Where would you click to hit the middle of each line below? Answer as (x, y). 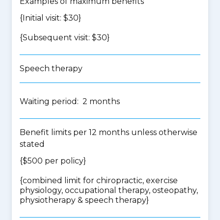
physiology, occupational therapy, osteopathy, (109, 190)
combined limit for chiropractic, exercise (100, 180)
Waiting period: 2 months (70, 101)
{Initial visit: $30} (50, 18)
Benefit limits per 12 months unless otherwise (109, 132)
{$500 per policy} (53, 161)
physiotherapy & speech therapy (83, 200)
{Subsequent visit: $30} (65, 38)
